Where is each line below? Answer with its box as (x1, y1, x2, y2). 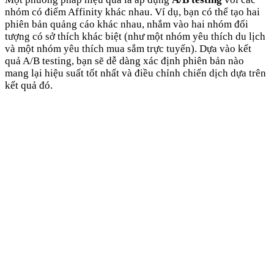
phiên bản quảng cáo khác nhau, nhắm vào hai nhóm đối (5, 18, 248, 30)
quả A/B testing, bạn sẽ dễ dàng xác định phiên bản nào (5, 54, 244, 67)
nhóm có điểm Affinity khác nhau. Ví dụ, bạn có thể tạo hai (5, 6, 260, 18)
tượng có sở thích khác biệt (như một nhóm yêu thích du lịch (5, 30, 265, 42)
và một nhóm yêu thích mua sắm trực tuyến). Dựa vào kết (5, 42, 251, 54)
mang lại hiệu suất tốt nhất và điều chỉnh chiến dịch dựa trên (5, 67, 266, 79)
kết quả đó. (5, 79, 53, 91)
